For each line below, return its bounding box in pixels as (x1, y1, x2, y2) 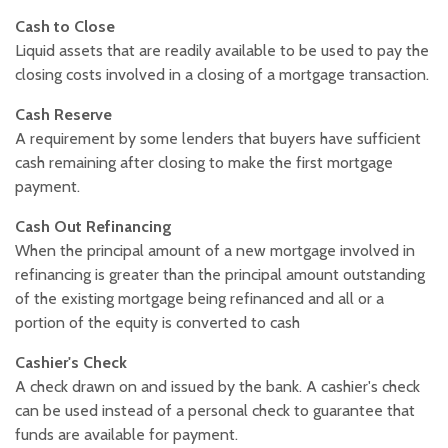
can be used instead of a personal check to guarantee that (15, 401, 415, 421)
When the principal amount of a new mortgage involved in (15, 241, 415, 261)
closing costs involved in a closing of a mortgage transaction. (15, 65, 429, 85)
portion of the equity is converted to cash (15, 313, 300, 333)
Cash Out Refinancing (15, 217, 172, 237)
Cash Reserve (15, 105, 112, 125)
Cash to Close (15, 17, 115, 37)
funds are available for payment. (15, 425, 238, 445)
